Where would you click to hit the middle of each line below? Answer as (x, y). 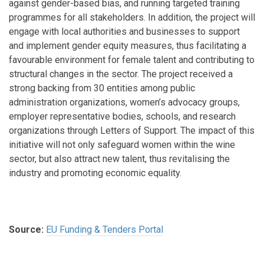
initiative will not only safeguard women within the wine (122, 145)
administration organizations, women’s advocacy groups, (124, 103)
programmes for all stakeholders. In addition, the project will (132, 18)
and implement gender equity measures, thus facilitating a (128, 46)
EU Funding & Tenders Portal (105, 230)
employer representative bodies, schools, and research (122, 117)
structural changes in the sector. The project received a (121, 74)
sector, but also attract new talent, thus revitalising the (119, 159)
